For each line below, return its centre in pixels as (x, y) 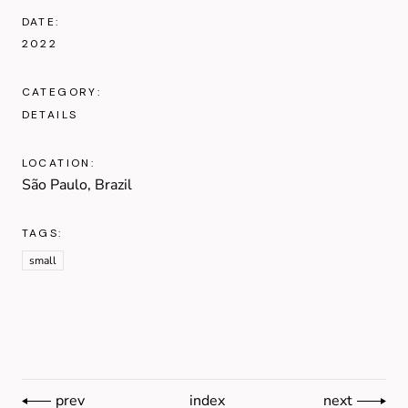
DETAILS (50, 114)
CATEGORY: (61, 92)
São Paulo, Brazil (76, 184)
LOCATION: (58, 163)
